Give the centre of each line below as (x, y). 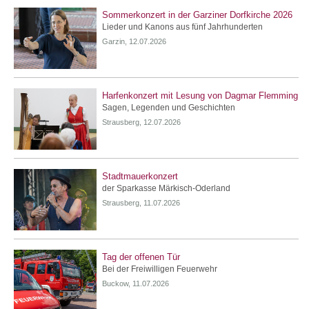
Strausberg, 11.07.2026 (141, 202)
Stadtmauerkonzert (140, 176)
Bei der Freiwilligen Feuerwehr (160, 269)
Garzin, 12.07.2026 (134, 42)
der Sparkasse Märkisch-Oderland (166, 188)
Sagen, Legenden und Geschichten (169, 108)
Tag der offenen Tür (141, 257)
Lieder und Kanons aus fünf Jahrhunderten (182, 27)
